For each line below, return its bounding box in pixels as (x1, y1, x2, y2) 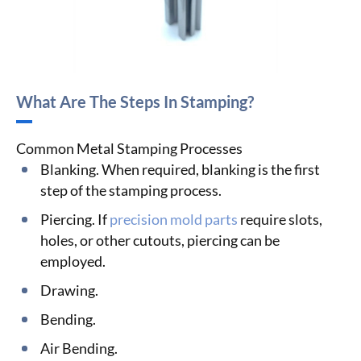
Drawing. (40, 280, 98, 299)
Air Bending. (40, 338, 118, 357)
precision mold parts (110, 210, 238, 228)
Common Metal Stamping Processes (16, 139, 243, 157)
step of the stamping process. (40, 180, 222, 199)
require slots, (238, 210, 322, 228)
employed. (40, 251, 106, 270)
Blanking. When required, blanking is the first (40, 160, 320, 178)
